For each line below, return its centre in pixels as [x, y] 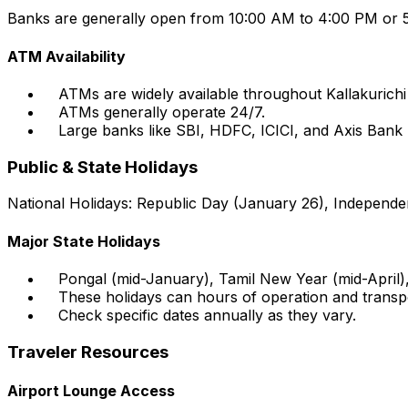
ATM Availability [66, 56]
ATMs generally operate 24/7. [162, 112]
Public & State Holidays [102, 167]
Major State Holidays [84, 241]
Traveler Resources [88, 352]
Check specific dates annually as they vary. [207, 315]
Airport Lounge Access [91, 390]
